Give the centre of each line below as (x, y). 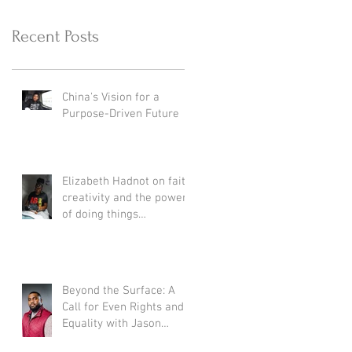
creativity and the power (125, 198)
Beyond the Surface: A (119, 290)
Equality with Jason (97, 323)
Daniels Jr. (89, 340)
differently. (90, 231)
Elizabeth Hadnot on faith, (128, 181)
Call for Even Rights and (123, 307)
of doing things (100, 214)
